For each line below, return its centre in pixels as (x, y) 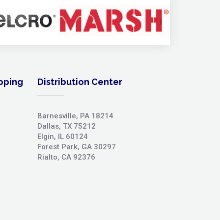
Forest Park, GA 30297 (77, 147)
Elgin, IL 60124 (63, 136)
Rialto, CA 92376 (66, 157)
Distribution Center (80, 82)
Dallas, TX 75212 (67, 126)
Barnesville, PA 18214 (75, 116)
